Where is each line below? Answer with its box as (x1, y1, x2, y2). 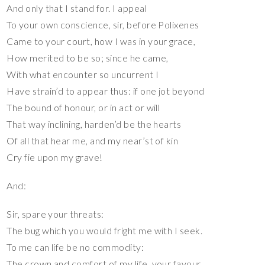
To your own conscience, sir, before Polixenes (7, 18, 199, 30)
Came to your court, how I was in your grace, (7, 35, 196, 47)
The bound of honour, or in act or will (7, 101, 160, 113)
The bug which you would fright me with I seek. (7, 224, 203, 236)
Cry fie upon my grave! (7, 151, 103, 163)
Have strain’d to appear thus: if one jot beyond (7, 85, 205, 96)
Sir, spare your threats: (7, 208, 104, 219)
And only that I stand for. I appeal (7, 2, 147, 14)
